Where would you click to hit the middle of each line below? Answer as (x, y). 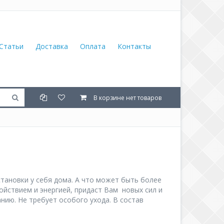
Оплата (93, 46)
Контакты (134, 46)
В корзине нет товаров (127, 98)
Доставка (52, 46)
